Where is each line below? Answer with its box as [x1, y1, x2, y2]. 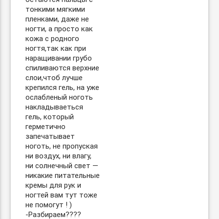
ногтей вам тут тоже [25, 191, 98, 199]
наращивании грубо [25, 54, 92, 63]
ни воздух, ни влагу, [25, 152, 92, 160]
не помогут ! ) [25, 200, 72, 209]
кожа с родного [25, 34, 80, 43]
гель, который [25, 112, 74, 121]
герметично [25, 122, 66, 131]
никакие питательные [25, 171, 100, 180]
